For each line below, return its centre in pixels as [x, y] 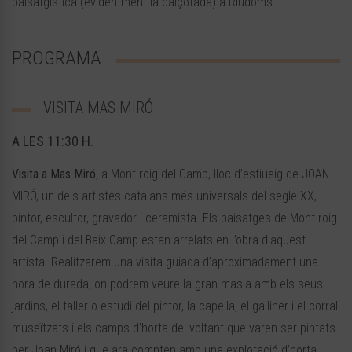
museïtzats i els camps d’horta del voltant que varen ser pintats [174, 328]
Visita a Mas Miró [54, 174]
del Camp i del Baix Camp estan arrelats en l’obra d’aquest [159, 240]
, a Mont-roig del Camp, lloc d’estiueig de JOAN [213, 174]
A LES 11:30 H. [53, 141]
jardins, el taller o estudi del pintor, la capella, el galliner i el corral [175, 306]
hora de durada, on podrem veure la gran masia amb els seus [167, 284]
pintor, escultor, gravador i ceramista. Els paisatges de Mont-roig [174, 218]
